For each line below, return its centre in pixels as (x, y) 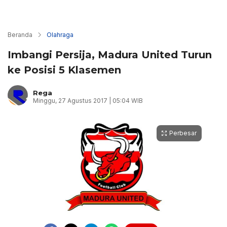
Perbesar (183, 133)
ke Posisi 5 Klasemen (64, 70)
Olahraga (60, 35)
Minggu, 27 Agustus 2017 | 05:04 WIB (88, 100)
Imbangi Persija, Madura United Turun (110, 55)
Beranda (20, 35)
